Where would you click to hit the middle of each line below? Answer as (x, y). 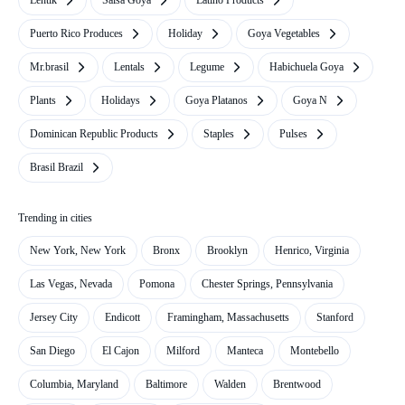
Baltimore (166, 384)
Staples (219, 134)
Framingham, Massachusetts (228, 317)
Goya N (310, 100)
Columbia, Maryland (74, 384)
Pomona (157, 284)
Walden (230, 384)
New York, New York (78, 250)
